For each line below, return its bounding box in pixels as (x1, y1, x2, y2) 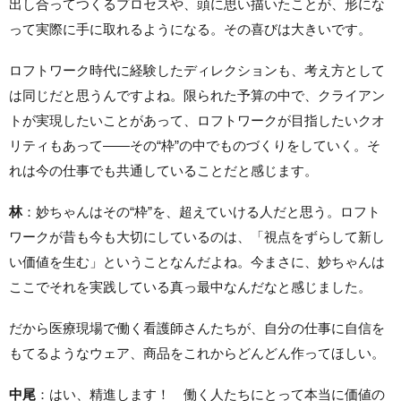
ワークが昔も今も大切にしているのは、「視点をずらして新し (9, 228, 385, 244)
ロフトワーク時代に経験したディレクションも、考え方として (9, 62, 385, 78)
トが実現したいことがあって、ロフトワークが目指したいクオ (9, 112, 385, 128)
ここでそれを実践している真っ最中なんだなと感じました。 (9, 278, 371, 294)
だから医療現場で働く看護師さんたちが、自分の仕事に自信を (9, 320, 385, 336)
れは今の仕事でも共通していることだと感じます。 (9, 162, 318, 178)
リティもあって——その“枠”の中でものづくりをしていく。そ (9, 137, 380, 153)
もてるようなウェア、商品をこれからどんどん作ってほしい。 (9, 345, 385, 361)
